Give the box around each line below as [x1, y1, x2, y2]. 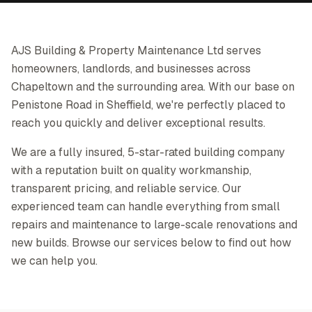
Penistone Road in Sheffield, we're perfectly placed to [11, 97, 286, 112]
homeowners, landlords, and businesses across [11, 61, 251, 76]
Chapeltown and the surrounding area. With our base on [11, 79, 295, 94]
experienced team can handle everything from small [11, 199, 280, 214]
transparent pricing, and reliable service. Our [11, 181, 242, 196]
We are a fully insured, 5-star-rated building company [11, 145, 285, 159]
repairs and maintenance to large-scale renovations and [11, 217, 297, 232]
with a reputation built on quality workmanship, [11, 163, 251, 178]
